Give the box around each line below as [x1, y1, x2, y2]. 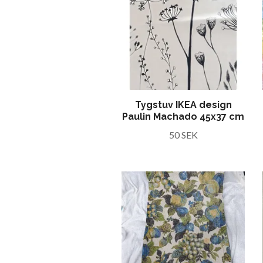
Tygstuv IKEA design [134, 99, 232, 110]
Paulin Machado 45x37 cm [122, 111, 244, 122]
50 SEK [168, 129, 198, 140]
